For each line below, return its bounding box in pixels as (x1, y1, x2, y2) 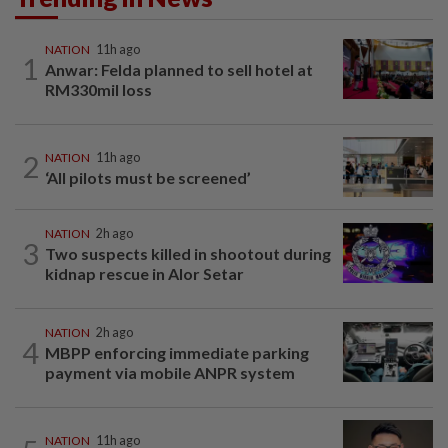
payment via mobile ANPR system (45, 363, 295, 383)
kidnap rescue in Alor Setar (45, 264, 244, 284)
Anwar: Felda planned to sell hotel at (45, 59, 313, 79)
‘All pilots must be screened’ (45, 167, 251, 187)
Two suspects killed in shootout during (45, 244, 331, 264)
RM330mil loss (45, 79, 155, 99)
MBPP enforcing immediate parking (45, 343, 309, 363)
